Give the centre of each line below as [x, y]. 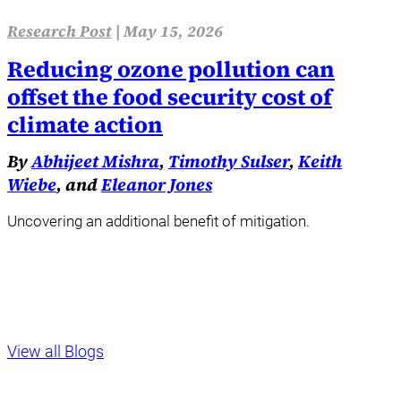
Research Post [60, 32]
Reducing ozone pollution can [171, 69]
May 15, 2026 [173, 32]
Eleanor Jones [157, 185]
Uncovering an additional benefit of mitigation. [158, 221]
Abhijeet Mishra [95, 162]
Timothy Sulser [229, 162]
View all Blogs [55, 351]
